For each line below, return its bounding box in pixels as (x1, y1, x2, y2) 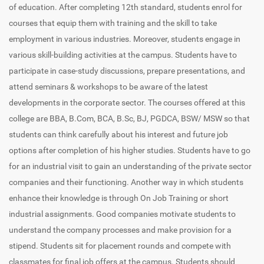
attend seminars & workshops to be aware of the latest (9, 82, 208, 92)
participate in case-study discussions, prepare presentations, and (9, 66, 245, 76)
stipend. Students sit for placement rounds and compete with (9, 241, 231, 251)
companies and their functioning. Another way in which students (9, 177, 243, 187)
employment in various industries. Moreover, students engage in (9, 34, 240, 44)
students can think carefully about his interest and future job (9, 130, 228, 140)
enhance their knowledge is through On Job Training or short (9, 193, 229, 203)
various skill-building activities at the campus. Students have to (9, 50, 237, 60)
